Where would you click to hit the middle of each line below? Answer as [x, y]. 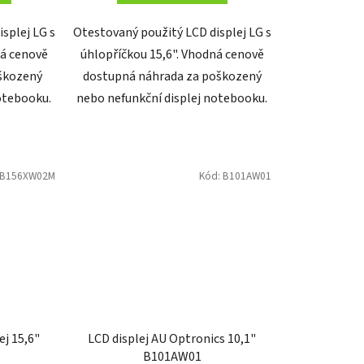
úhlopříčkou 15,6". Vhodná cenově [172, 55]
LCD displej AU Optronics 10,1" [172, 338]
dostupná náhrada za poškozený [172, 77]
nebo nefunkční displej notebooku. [172, 99]
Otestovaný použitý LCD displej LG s [172, 33]
